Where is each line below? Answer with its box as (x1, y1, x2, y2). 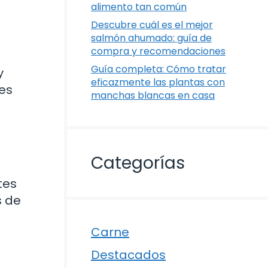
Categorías (91, 151, 185, 175)
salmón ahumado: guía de (91, 31, 212, 45)
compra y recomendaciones (91, 44, 226, 59)
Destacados (91, 246, 166, 264)
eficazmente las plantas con (91, 75, 225, 90)
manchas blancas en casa (91, 89, 215, 103)
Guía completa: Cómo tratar (91, 62, 226, 77)
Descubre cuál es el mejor (91, 18, 213, 32)
